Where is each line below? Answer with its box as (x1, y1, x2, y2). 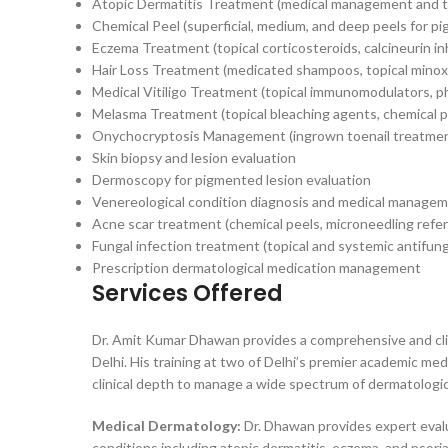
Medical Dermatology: (92, 417, 241, 434)
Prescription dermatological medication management (92, 259, 421, 276)
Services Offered (92, 278, 283, 309)
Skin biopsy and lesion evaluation (92, 149, 296, 166)
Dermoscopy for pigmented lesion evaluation (92, 171, 371, 188)
